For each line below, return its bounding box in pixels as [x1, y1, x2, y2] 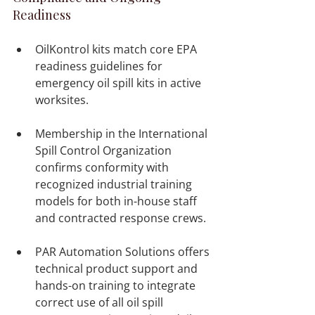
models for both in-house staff [35, 193, 200, 210]
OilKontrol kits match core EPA [35, 41, 200, 58]
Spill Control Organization [35, 143, 174, 159]
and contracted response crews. [35, 210, 206, 226]
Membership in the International [35, 126, 210, 142]
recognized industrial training [35, 176, 195, 193]
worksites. [35, 92, 89, 108]
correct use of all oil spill [35, 295, 166, 311]
